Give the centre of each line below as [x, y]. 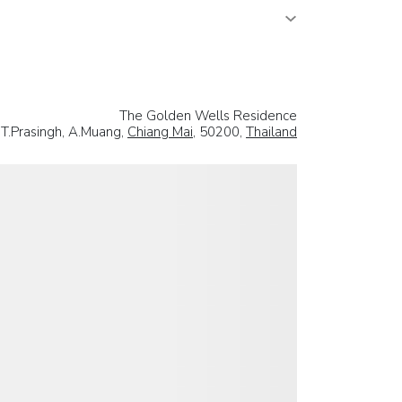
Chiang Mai [160, 132]
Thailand [271, 132]
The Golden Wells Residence [208, 116]
